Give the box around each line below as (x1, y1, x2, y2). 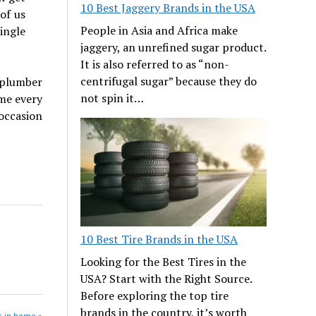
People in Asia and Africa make (80, 22, 238, 38)
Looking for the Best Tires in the (80, 253, 247, 269)
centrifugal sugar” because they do (80, 73, 257, 89)
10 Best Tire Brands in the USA (80, 231, 238, 247)
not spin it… (80, 90, 145, 106)
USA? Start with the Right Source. (80, 270, 253, 286)
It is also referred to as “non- (80, 56, 230, 72)
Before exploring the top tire (80, 287, 229, 303)
